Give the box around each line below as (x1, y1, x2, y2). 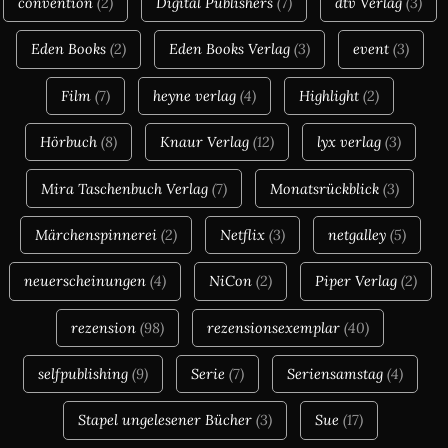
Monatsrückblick (270, 178, 379, 198)
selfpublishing (37, 364, 128, 384)
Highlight (299, 85, 359, 105)
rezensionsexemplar (207, 317, 340, 337)
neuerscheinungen (23, 271, 146, 291)
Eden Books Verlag (169, 39, 290, 59)
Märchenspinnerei (34, 224, 157, 244)
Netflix (219, 224, 265, 244)
